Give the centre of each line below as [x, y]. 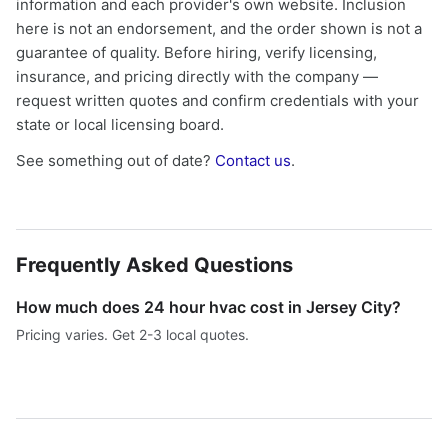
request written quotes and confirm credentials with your [217, 100]
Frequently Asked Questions [154, 265]
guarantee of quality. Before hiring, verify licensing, [196, 52]
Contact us [253, 160]
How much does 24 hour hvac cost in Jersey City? [208, 307]
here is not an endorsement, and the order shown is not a [219, 28]
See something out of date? [115, 160]
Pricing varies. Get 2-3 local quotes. [132, 334]
